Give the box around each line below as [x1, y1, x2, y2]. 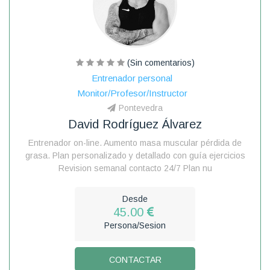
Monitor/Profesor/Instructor [77, 87, 187, 98]
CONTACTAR [108, 254, 162, 265]
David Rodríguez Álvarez [68, 117, 202, 131]
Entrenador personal [92, 72, 172, 83]
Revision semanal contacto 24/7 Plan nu [58, 163, 212, 173]
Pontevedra [119, 102, 163, 113]
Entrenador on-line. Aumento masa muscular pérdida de [28, 137, 242, 148]
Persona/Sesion [104, 220, 166, 230]
